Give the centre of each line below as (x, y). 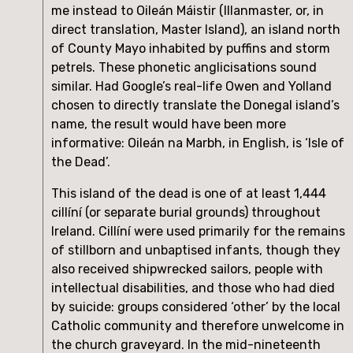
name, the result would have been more (169, 124)
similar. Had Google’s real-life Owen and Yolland (191, 86)
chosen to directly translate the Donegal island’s (195, 105)
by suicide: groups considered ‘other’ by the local (196, 307)
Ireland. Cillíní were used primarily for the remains (198, 231)
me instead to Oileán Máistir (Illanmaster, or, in (188, 10)
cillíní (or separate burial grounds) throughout (186, 212)
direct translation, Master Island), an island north (196, 29)
